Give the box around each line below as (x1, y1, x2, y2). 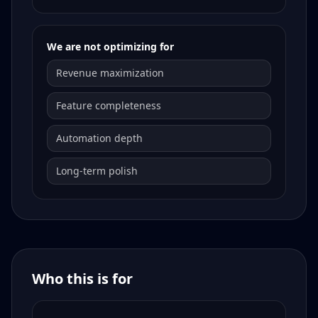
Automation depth (56, 131, 143, 146)
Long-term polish (56, 164, 138, 178)
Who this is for (32, 269, 133, 289)
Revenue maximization (56, 66, 164, 80)
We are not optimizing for (47, 40, 174, 54)
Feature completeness (56, 99, 161, 113)
